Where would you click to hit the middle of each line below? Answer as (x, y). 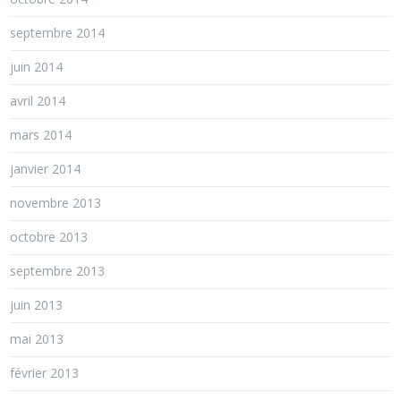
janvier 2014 (46, 169)
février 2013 (45, 373)
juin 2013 (37, 305)
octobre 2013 (49, 237)
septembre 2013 (58, 271)
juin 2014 (37, 67)
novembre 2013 (56, 203)
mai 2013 (37, 339)
